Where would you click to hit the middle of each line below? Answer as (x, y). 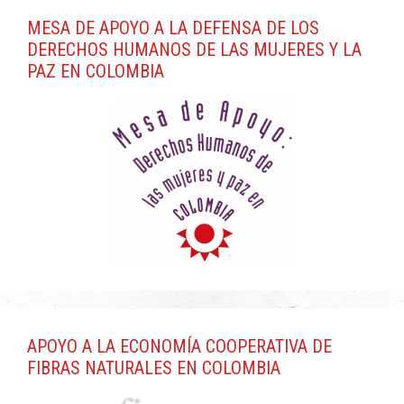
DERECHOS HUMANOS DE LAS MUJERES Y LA (194, 49)
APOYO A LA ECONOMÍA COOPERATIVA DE (179, 346)
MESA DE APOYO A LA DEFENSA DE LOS (173, 28)
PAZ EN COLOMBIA (96, 71)
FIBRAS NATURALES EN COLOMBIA (154, 367)
